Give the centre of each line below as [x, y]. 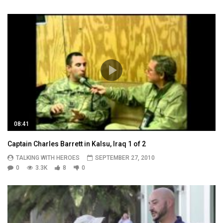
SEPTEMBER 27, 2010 [125, 158]
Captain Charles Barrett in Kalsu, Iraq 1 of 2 [77, 144]
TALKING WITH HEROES [48, 158]
